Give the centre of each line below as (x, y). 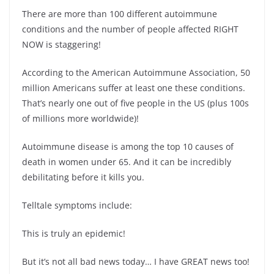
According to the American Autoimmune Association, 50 (136, 72)
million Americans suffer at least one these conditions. (134, 87)
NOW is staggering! (61, 44)
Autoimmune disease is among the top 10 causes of (128, 146)
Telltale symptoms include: (77, 205)
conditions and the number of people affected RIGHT (130, 29)
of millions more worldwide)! (80, 118)
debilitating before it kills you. (83, 177)
